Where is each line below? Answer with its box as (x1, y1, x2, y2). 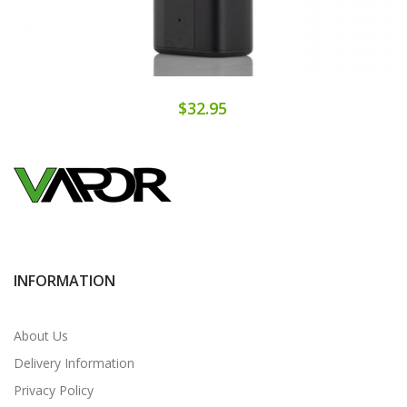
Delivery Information (14, 353, 134, 372)
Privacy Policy (14, 381, 94, 399)
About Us (14, 326, 68, 344)
